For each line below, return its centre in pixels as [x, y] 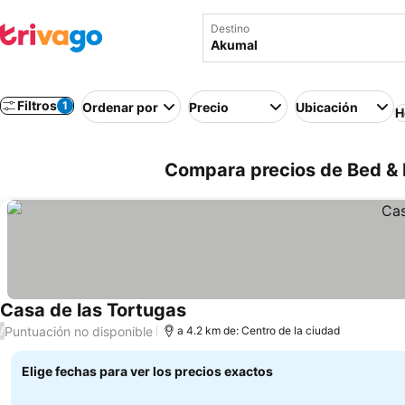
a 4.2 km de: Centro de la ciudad [259, 330]
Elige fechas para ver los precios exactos [147, 371]
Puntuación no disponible [79, 331]
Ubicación [327, 107]
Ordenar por [120, 107]
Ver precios [224, 320]
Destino [230, 28]
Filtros [37, 105]
